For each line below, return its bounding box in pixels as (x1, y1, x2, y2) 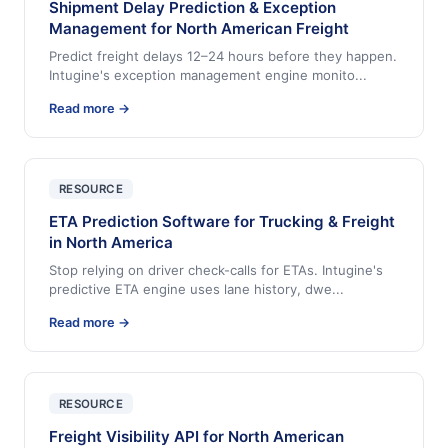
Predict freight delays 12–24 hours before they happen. (49, 47, 397, 64)
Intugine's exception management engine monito (49, 66, 355, 83)
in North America (49, 233, 173, 253)
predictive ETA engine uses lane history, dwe (49, 281, 332, 298)
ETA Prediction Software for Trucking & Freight (49, 212, 395, 232)
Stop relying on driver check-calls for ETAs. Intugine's (49, 262, 383, 279)
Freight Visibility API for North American (49, 426, 344, 446)
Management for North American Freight (49, 18, 349, 38)
